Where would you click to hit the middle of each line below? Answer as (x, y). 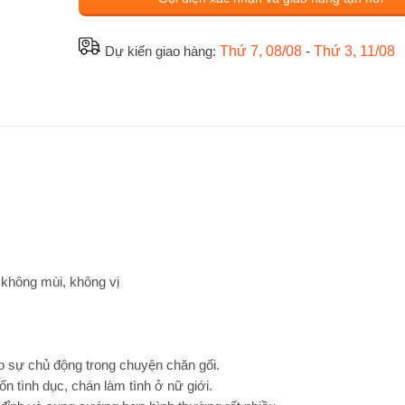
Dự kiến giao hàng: (162, 51)
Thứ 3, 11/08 (354, 51)
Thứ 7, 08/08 (260, 51)
